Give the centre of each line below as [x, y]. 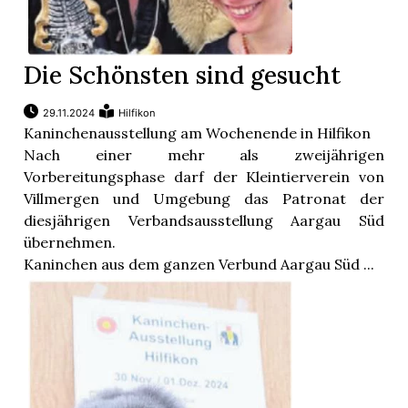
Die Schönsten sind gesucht [183, 75]
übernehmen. [70, 243]
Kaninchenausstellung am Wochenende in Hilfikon [198, 133]
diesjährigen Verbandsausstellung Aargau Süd [204, 221]
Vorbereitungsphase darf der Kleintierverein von [204, 177]
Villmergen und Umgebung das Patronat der [204, 199]
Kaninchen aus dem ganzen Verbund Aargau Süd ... [199, 265]
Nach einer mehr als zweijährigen [204, 155]
